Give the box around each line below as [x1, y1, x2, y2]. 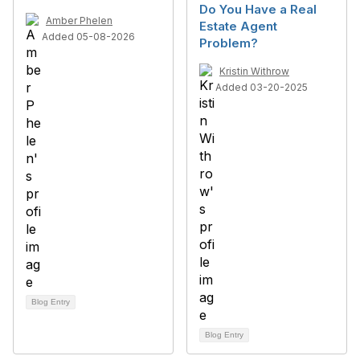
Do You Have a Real [199, 2, 317, 17]
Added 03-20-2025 [215, 81, 308, 93]
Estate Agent [199, 18, 277, 34]
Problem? [199, 35, 258, 51]
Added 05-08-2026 [42, 31, 135, 43]
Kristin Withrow [219, 65, 289, 77]
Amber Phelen [46, 14, 112, 27]
